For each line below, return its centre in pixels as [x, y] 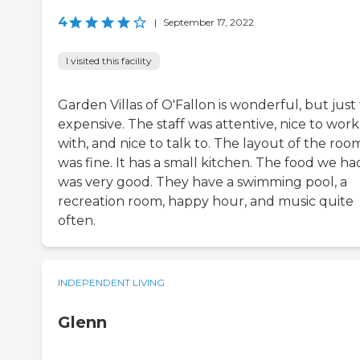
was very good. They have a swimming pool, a [202, 182]
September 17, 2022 [209, 22]
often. [77, 221]
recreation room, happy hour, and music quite [206, 202]
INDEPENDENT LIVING [111, 283]
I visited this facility [109, 61]
